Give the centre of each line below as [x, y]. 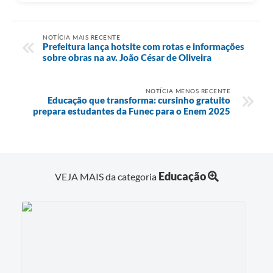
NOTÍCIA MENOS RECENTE [188, 90]
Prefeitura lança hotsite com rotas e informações [144, 46]
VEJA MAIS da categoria [106, 176]
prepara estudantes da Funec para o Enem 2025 [132, 111]
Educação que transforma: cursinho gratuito [139, 100]
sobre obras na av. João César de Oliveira [127, 57]
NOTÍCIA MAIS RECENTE [81, 37]
